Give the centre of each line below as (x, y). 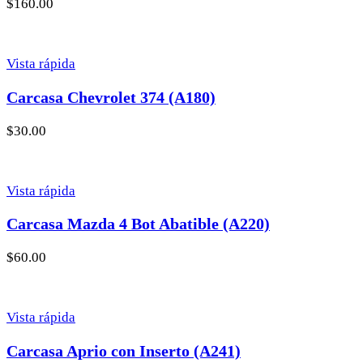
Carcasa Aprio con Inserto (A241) (124, 351)
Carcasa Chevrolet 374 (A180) (111, 97)
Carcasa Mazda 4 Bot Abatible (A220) (138, 224)
